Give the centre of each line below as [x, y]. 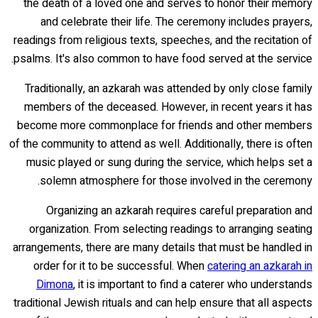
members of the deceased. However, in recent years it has [168, 107]
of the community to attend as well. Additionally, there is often [161, 144]
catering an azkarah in [260, 266]
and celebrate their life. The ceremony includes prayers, [176, 22]
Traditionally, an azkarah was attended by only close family [169, 88]
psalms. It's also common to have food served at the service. [163, 59]
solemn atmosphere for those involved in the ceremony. [176, 181]
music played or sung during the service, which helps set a [169, 162]
